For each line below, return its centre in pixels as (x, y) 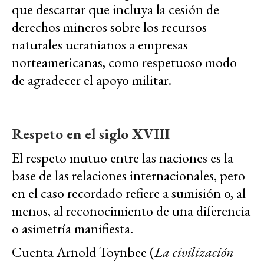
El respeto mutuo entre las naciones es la (123, 157)
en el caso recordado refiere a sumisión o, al (129, 193)
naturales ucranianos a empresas (100, 44)
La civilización (194, 252)
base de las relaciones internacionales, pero (128, 175)
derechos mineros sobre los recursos (109, 27)
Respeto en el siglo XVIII (91, 133)
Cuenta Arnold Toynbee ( (83, 252)
